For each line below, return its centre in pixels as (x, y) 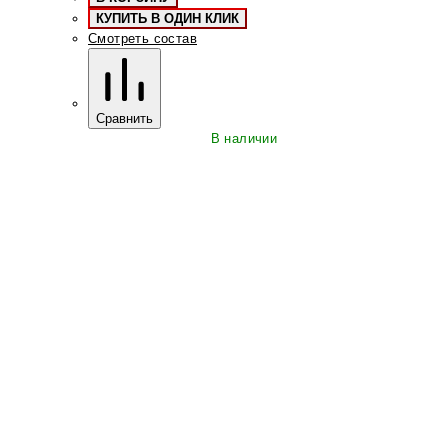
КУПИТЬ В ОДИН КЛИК (167, 19)
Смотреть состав (142, 39)
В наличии (244, 139)
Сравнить (124, 119)
